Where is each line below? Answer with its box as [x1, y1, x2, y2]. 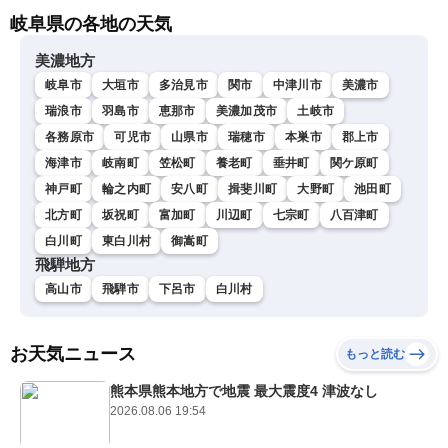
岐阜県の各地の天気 [10, 14, 172, 35]
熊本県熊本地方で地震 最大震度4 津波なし [110, 383, 378, 400]
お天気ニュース [10, 344, 136, 365]
